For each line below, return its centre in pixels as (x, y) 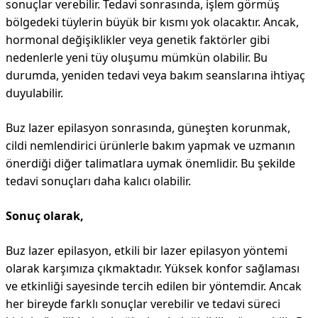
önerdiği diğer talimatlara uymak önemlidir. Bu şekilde (150, 163)
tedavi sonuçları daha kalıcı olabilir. (98, 181)
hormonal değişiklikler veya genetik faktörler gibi (138, 40)
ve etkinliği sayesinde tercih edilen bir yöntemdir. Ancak (154, 286)
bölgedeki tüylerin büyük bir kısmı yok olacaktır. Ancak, (152, 22)
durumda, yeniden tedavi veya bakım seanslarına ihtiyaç (155, 75)
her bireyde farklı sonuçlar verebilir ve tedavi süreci (143, 304)
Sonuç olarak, (45, 216)
